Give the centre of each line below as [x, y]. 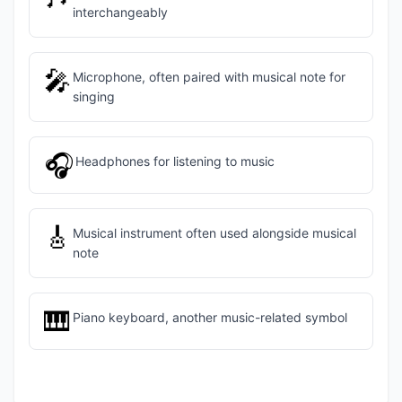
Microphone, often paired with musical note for [209, 77]
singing [93, 96]
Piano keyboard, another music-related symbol [210, 317]
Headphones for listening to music [175, 161]
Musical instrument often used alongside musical [214, 233]
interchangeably [120, 12]
